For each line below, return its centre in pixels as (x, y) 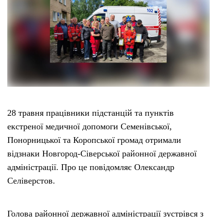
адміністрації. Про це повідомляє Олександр (91, 167)
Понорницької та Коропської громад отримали (94, 140)
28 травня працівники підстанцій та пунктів (91, 113)
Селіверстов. (31, 181)
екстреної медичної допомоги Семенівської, (90, 127)
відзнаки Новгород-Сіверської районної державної (102, 154)
